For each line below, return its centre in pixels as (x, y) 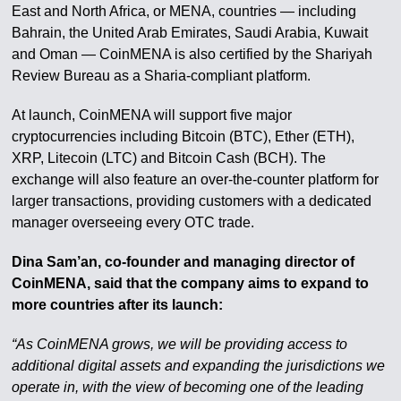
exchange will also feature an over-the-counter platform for (196, 179)
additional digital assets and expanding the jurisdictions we (199, 366)
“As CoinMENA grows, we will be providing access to (180, 344)
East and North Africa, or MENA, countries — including (184, 11)
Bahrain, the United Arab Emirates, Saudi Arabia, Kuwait (190, 33)
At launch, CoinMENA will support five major (152, 115)
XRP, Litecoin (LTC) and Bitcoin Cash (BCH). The (169, 158)
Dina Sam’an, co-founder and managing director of (183, 262)
